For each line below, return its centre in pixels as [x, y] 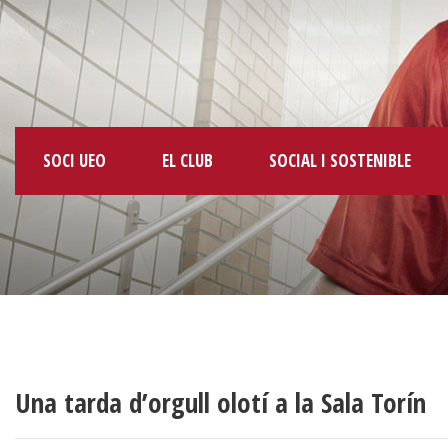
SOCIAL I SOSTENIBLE [340, 160]
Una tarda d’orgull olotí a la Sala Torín [220, 402]
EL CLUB [187, 160]
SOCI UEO [74, 160]
